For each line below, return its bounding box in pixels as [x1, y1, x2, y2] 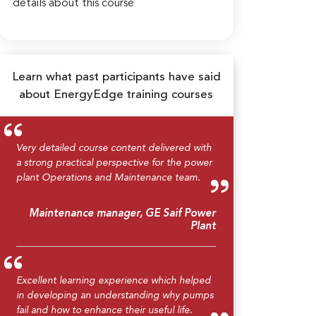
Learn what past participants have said [11, 71, 221, 83]
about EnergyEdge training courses [19, 88, 213, 101]
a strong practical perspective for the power [16, 157, 212, 168]
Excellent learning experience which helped [16, 275, 211, 286]
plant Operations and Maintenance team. [16, 172, 200, 183]
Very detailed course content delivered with [16, 142, 212, 153]
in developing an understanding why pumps [16, 290, 214, 300]
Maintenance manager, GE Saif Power [29, 208, 216, 219]
